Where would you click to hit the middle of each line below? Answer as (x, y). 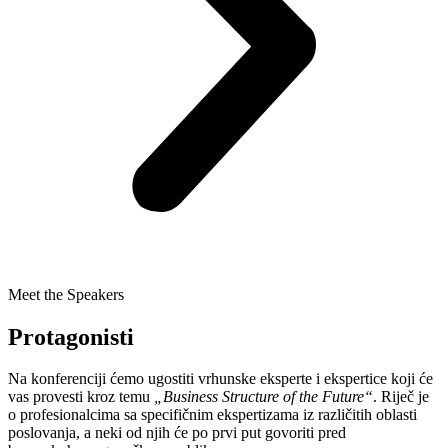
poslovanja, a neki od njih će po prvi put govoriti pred (177, 433)
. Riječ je (401, 397)
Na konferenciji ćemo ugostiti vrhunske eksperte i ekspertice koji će (220, 379)
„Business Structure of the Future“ (263, 397)
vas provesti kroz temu (81, 397)
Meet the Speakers (66, 294)
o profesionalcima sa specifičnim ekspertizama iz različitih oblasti (212, 415)
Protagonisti (71, 336)
